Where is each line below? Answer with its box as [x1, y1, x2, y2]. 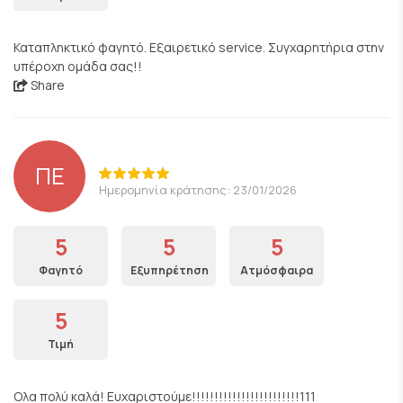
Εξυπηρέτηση [130, 263, 209, 278]
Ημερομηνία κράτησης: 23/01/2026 [99, 181, 297, 198]
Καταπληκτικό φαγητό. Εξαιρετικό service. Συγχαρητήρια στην [13, 39, 384, 56]
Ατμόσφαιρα [240, 263, 313, 278]
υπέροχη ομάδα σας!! [13, 58, 142, 75]
